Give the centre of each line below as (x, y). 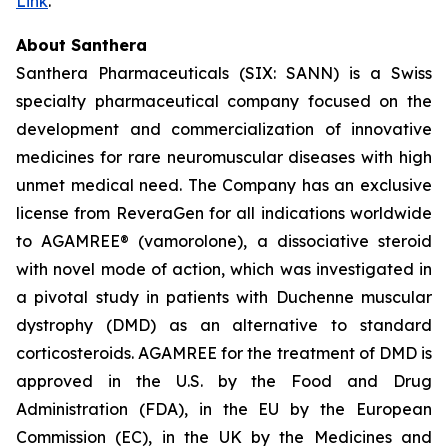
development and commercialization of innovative (224, 129)
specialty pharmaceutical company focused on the (224, 101)
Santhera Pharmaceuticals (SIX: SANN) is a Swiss (224, 73)
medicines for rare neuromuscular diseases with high (224, 157)
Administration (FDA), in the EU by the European (224, 409)
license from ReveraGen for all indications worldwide (224, 213)
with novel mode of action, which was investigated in (224, 269)
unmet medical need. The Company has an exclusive (224, 185)
